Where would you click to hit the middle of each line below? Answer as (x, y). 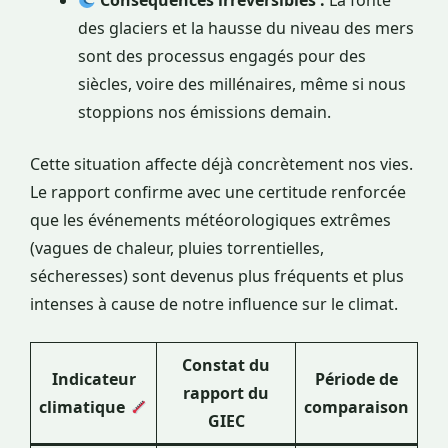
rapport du (226, 393)
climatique (84, 407)
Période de (356, 379)
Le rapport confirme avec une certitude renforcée (218, 192)
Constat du (226, 365)
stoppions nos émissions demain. (204, 112)
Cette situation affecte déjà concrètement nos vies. (221, 164)
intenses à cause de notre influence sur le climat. (214, 304)
